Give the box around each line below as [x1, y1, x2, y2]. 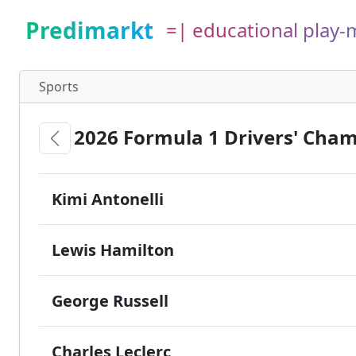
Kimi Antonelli [52, 188, 164, 210]
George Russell [52, 289, 168, 311]
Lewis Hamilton [52, 238, 174, 261]
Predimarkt [25, 15, 153, 45]
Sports [39, 78, 79, 95]
